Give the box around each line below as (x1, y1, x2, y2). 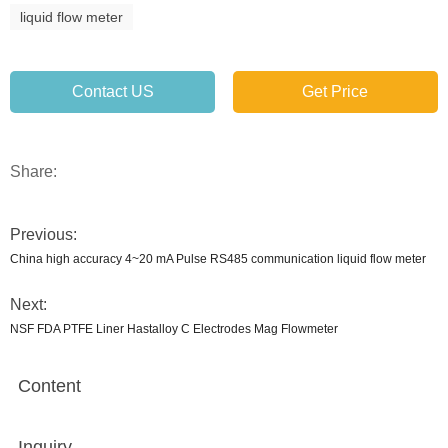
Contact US (71, 83, 154, 100)
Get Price (302, 83, 369, 100)
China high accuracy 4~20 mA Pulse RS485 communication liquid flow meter (10, 252, 426, 266)
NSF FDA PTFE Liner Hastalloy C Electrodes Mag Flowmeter (10, 322, 338, 336)
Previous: (10, 226, 77, 243)
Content (18, 376, 81, 396)
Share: (10, 163, 57, 180)
